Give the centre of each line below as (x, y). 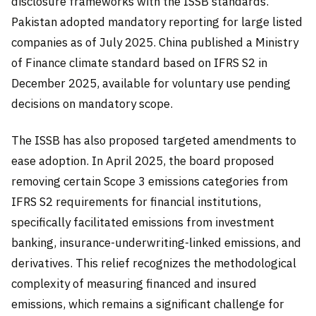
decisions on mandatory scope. (92, 104)
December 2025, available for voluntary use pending (151, 84)
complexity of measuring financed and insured (134, 283)
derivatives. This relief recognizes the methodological (154, 263)
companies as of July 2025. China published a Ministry (155, 43)
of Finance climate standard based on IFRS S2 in (139, 63)
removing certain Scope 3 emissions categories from (150, 181)
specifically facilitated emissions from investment (143, 222)
